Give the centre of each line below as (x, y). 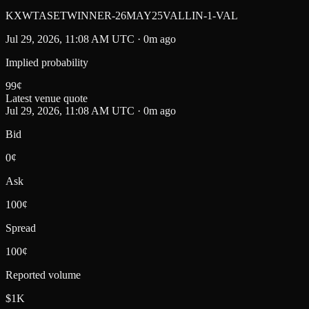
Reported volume (43, 275)
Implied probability (47, 62)
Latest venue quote (47, 98)
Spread (21, 228)
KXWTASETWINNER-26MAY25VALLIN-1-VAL (122, 15)
